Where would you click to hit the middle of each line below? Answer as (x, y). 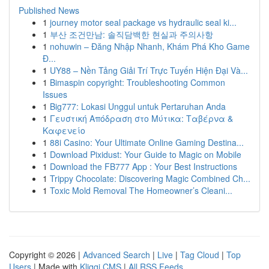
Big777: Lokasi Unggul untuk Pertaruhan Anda (138, 106)
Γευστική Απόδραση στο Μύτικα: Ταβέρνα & (141, 118)
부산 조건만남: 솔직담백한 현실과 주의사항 (131, 34)
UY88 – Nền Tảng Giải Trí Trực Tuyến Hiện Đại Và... (149, 70)
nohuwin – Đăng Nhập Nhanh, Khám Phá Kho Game (150, 46)
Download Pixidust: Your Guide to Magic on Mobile (146, 154)
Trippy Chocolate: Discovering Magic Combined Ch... (150, 178)
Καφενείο (64, 130)
